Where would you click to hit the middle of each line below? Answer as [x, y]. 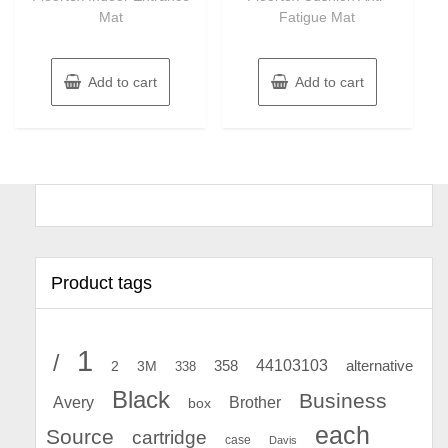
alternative [379, 365]
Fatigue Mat [317, 16]
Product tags [101, 282]
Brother [255, 401]
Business [343, 400]
